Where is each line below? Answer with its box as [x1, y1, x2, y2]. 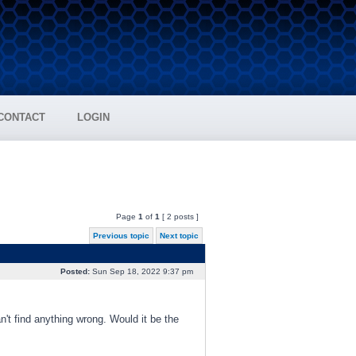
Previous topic [92, 231, 149, 240]
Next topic [159, 231, 199, 240]
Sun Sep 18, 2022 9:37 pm [89, 267, 195, 276]
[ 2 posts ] [159, 212, 201, 221]
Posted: [60, 267, 90, 276]
